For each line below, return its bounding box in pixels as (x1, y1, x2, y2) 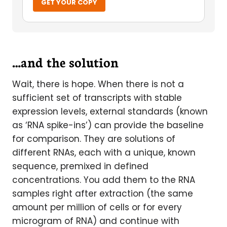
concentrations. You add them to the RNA (12, 174, 195, 186)
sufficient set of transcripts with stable (12, 92, 182, 104)
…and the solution (12, 53, 119, 71)
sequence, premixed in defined (12, 160, 148, 172)
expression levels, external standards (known (12, 105, 208, 118)
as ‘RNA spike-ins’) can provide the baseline (12, 119, 204, 131)
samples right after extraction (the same (12, 187, 193, 200)
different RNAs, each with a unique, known (12, 146, 196, 159)
